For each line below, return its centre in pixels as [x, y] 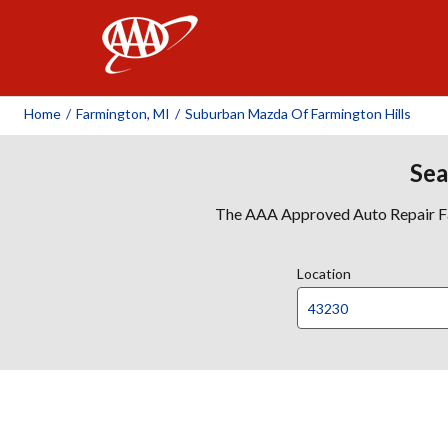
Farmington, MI [123, 113]
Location [324, 273]
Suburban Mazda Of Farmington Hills [298, 113]
